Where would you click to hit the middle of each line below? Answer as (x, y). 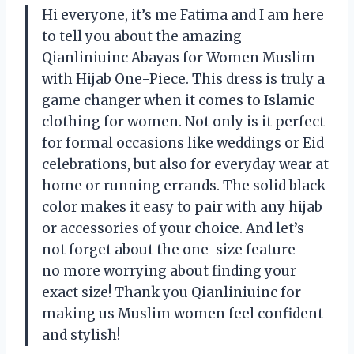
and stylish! (81, 335)
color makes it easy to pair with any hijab (182, 207)
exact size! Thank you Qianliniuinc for (171, 293)
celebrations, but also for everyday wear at (185, 165)
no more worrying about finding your (169, 271)
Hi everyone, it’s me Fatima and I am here (183, 15)
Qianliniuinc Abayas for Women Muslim (179, 58)
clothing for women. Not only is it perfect (183, 122)
